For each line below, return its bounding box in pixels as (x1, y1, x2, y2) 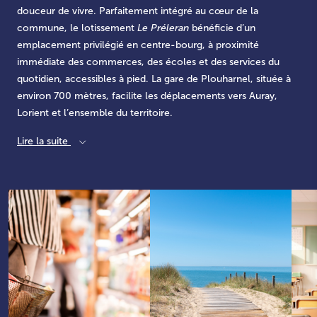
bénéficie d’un (189, 23, 255, 33)
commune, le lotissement (17, 23, 137, 33)
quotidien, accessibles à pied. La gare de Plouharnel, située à (17, 74, 291, 84)
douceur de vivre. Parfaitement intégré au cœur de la (17, 6, 258, 16)
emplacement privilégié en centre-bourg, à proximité (17, 40, 259, 50)
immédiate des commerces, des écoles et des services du (17, 57, 279, 67)
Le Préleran (137, 23, 189, 33)
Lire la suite (17, 136, 71, 146)
